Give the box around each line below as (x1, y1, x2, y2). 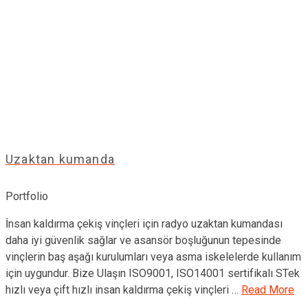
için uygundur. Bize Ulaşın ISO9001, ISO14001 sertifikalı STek (5, 267, 300, 280)
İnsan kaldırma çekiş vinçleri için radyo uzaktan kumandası (5, 217, 283, 231)
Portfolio (5, 190, 48, 203)
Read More (241, 283, 294, 297)
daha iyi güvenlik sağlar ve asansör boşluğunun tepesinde (5, 234, 281, 247)
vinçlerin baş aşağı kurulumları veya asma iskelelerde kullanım (5, 250, 301, 264)
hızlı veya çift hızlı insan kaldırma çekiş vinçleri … (5, 283, 241, 297)
